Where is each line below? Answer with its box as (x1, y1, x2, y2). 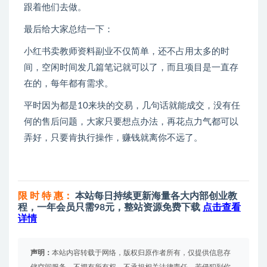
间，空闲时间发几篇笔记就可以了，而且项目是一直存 (24, 63, 238, 73)
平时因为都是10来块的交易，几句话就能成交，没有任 (24, 101, 240, 111)
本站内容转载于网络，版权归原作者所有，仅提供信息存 (52, 249, 231, 257)
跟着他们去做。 (24, 3, 86, 13)
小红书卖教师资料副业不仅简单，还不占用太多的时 (24, 47, 229, 57)
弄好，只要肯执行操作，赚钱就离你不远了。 (24, 133, 203, 143)
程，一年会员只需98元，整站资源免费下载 (18, 203, 203, 213)
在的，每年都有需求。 (24, 79, 113, 89)
